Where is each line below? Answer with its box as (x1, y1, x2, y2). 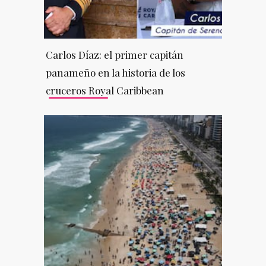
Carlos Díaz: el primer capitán (45, 47, 183, 61)
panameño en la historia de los (45, 65, 185, 79)
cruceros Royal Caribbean (45, 83, 164, 97)
